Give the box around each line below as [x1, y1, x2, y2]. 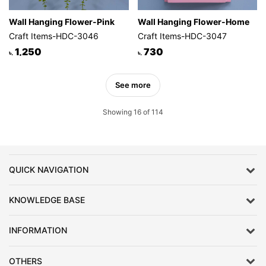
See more [115, 80, 151, 90]
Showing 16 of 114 [103, 107, 163, 116]
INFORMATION [9, 225, 67, 236]
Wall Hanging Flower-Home [137, 16, 249, 27]
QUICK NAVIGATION [9, 164, 88, 175]
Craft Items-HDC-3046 [9, 30, 99, 41]
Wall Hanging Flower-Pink [9, 16, 115, 27]
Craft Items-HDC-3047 [137, 30, 227, 41]
